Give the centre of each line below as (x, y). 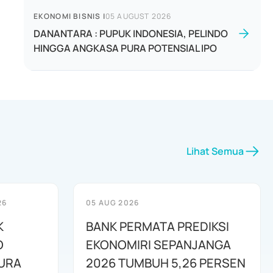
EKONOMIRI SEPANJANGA (158, 245)
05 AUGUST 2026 (138, 16)
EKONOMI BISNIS (67, 16)
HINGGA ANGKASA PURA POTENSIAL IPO (125, 48)
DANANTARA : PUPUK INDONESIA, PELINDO (130, 34)
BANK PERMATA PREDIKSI (158, 226)
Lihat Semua (215, 151)
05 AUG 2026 (113, 203)
